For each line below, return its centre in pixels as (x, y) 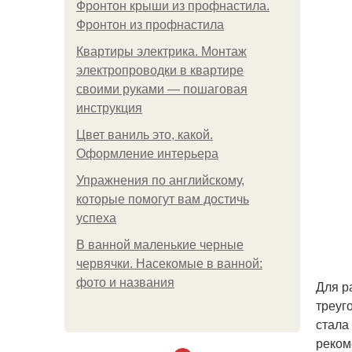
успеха (96, 218)
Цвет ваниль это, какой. (145, 135)
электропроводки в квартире (160, 70)
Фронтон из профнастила (150, 25)
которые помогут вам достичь (163, 199)
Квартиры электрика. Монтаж (161, 51)
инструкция (109, 108)
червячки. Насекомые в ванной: (169, 264)
